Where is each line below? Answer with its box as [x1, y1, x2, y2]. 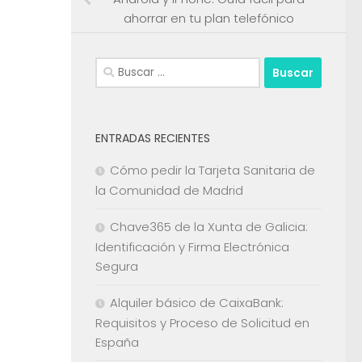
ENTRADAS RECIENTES [95, 130, 210, 147]
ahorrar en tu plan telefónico [123, 10, 294, 27]
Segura [95, 258, 138, 276]
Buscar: [95, 57, 137, 75]
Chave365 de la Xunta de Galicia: [110, 218, 308, 236]
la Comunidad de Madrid [95, 182, 243, 200]
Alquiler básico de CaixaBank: [110, 294, 284, 312]
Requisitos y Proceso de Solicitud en [95, 314, 309, 332]
